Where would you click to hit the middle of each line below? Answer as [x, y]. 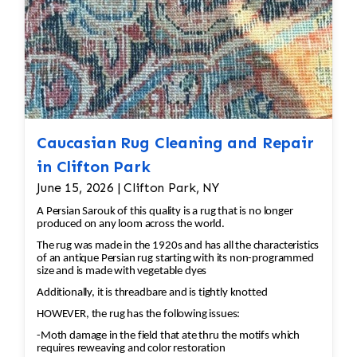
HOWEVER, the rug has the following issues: [139, 315]
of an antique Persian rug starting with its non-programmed [175, 259]
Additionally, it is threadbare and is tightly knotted [152, 293]
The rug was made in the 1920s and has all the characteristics [178, 246]
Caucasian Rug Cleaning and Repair [175, 143]
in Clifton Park [94, 167]
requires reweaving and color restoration [131, 349]
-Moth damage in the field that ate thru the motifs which [169, 336]
